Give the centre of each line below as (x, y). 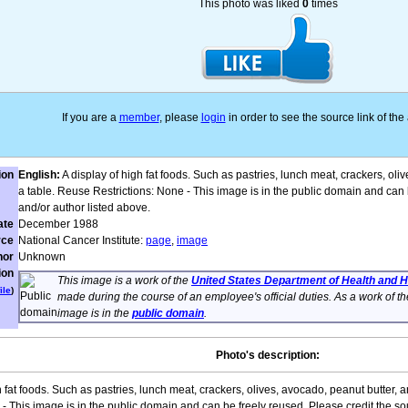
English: (39, 175)
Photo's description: (268, 355)
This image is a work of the (124, 280)
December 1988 (58, 224)
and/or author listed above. (84, 208)
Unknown (42, 257)
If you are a (90, 117)
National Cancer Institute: (82, 240)
